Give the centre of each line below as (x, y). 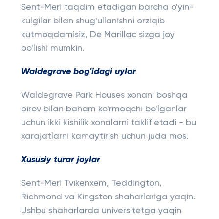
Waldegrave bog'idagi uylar (78, 72)
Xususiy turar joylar (60, 160)
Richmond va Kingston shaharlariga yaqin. (108, 197)
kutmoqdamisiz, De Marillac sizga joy (98, 35)
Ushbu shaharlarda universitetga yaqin (101, 211)
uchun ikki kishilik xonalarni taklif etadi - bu (108, 123)
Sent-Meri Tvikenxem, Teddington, (91, 183)
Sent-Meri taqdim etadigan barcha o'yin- (107, 7)
